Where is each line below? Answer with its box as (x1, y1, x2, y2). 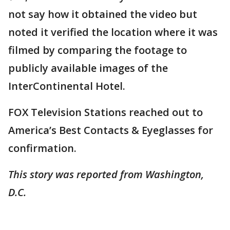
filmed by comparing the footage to (8, 43, 187, 57)
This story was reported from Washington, (8, 167, 204, 182)
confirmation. (8, 141, 76, 156)
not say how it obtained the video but (8, 7, 197, 22)
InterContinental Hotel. (8, 79, 125, 93)
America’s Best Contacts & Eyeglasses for (8, 123, 213, 138)
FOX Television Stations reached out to (8, 105, 203, 120)
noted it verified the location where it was (8, 25, 218, 40)
